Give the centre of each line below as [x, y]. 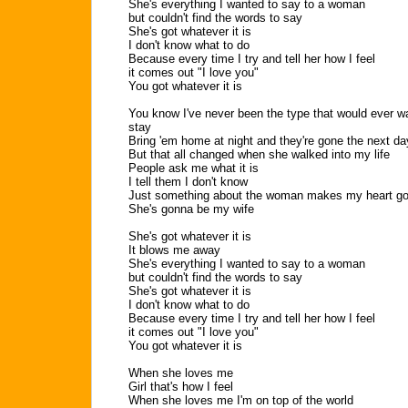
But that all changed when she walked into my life [259, 154]
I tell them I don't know [188, 182]
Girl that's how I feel [181, 387]
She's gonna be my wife [191, 209]
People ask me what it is [194, 168]
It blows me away [174, 250]
